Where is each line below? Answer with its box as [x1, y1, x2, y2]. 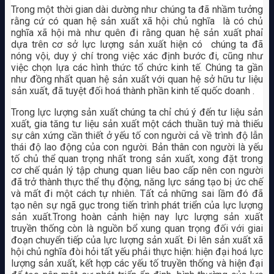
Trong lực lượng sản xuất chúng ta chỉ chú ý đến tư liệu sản [10, 106, 264, 118]
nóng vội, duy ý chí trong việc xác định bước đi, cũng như [10, 50, 264, 62]
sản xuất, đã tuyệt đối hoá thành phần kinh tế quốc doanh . [10, 84, 254, 97]
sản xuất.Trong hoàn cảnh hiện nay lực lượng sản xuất [10, 210, 264, 223]
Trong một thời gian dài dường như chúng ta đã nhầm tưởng [10, 3, 264, 15]
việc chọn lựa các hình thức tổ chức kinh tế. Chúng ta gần [10, 61, 264, 73]
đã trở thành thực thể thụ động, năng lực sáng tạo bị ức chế [10, 176, 264, 188]
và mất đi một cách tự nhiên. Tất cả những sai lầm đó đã [10, 187, 264, 199]
